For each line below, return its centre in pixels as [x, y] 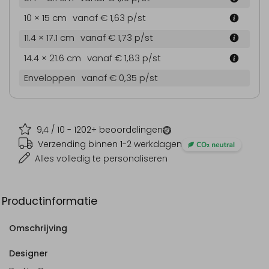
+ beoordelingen [127, 129]
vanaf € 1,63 [100, 17]
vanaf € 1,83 [115, 58]
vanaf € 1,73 [107, 38]
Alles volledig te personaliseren [101, 158]
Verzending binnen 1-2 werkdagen [110, 144]
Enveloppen [50, 78]
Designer [29, 253]
